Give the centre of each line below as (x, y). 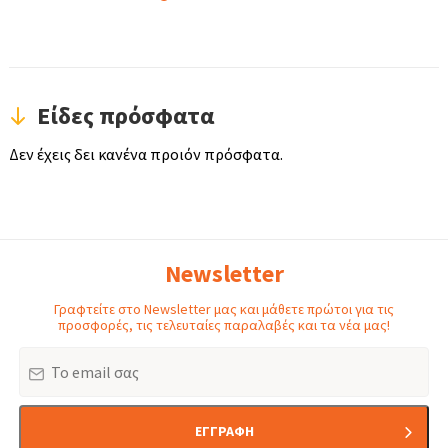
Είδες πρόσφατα (125, 116)
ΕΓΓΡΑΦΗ (224, 431)
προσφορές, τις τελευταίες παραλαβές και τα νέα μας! (224, 325)
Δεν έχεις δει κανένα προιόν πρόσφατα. (146, 154)
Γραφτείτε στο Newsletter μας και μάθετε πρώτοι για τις (224, 309)
